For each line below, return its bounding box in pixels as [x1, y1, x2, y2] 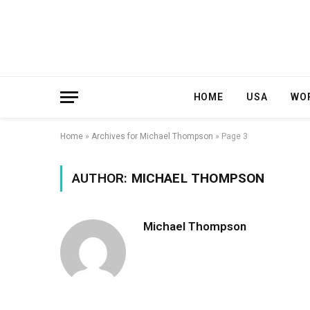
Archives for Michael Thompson [91, 131, 213, 141]
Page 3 [221, 131, 248, 141]
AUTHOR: [72, 170, 131, 186]
